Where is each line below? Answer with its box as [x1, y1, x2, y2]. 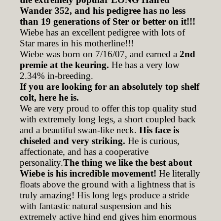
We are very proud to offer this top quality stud [20, 103, 197, 113]
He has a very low [109, 60, 180, 70]
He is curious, [128, 136, 180, 146]
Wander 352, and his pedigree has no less [20, 5, 185, 16]
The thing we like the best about [63, 157, 192, 168]
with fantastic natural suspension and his [20, 201, 171, 211]
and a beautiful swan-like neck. [20, 125, 139, 135]
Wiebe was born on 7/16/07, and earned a [20, 49, 180, 59]
